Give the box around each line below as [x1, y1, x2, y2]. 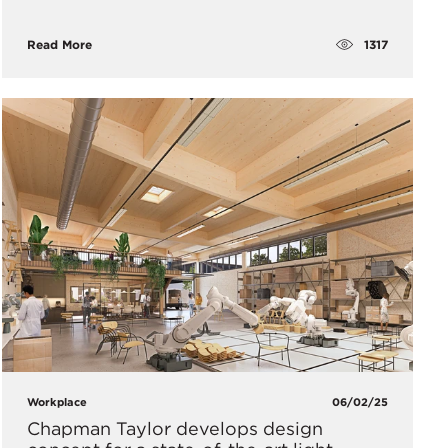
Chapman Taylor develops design [26, 417, 323, 439]
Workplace [26, 394, 87, 409]
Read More [26, 37, 92, 53]
